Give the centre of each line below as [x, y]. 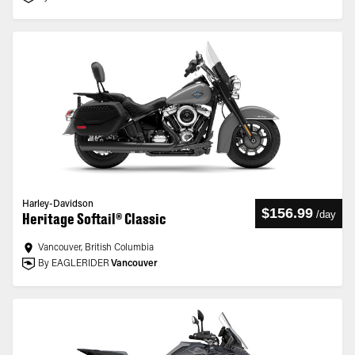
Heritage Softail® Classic [94, 219]
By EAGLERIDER [74, 264]
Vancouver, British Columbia [96, 248]
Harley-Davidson [58, 204]
